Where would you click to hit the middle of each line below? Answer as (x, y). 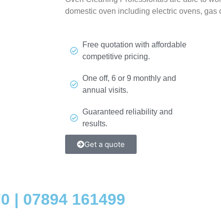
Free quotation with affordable (134, 45)
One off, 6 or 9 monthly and (129, 78)
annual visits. (105, 90)
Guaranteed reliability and (128, 112)
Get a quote (105, 145)
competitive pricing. (116, 57)
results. (95, 124)
